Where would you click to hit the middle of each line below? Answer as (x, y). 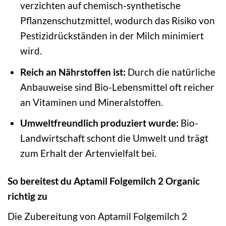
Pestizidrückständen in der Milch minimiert (112, 36)
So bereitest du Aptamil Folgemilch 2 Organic (104, 181)
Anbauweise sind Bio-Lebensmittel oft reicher (117, 87)
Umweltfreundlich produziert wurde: (99, 123)
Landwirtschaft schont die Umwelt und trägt (114, 138)
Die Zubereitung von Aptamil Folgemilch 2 (97, 216)
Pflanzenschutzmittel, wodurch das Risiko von (117, 21)
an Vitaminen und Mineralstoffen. (91, 102)
